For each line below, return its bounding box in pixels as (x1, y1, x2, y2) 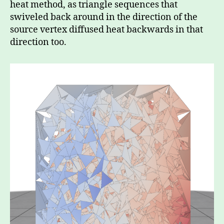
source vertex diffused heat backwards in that (10, 23, 203, 35)
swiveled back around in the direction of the (10, 11, 197, 23)
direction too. (10, 36, 66, 48)
